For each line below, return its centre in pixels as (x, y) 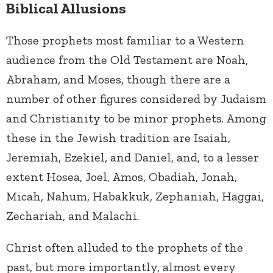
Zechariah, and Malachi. (73, 216)
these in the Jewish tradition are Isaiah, (118, 138)
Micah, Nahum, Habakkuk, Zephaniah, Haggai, (135, 197)
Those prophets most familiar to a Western (125, 41)
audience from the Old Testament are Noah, (127, 60)
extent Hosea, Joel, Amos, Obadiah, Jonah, (122, 177)
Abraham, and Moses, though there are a (118, 80)
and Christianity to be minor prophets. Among (136, 119)
